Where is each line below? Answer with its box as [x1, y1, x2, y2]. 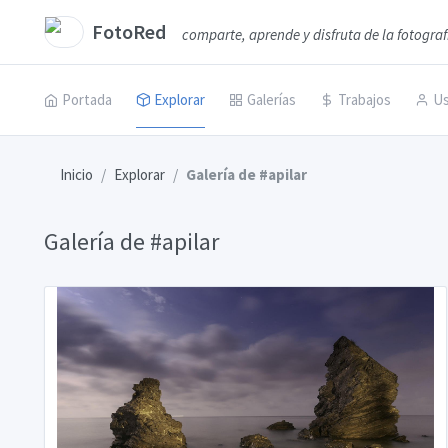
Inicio [60, 165, 93, 184]
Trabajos [338, 90, 391, 109]
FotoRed [92, 19, 166, 44]
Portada [62, 90, 112, 109]
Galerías [247, 90, 296, 109]
